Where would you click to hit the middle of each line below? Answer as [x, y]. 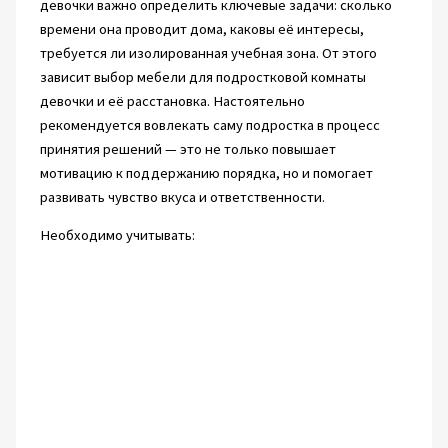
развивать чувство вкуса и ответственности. [182, 196]
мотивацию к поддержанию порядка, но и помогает [206, 172]
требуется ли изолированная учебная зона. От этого [208, 52]
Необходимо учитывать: [117, 235]
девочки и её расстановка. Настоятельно [172, 100]
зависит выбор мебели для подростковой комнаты [202, 76]
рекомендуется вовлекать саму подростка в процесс [209, 124]
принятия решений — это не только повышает [187, 148]
